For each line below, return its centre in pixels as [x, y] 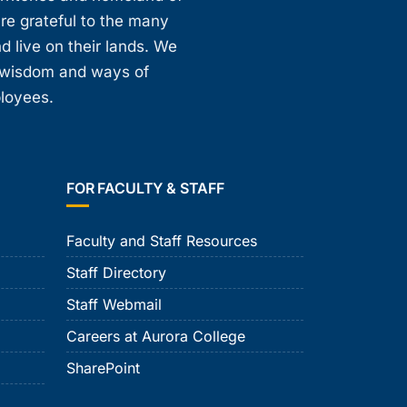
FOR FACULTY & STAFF [145, 189]
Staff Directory [116, 273]
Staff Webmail [114, 305]
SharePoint [103, 368]
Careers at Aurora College [156, 337]
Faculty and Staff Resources [162, 241]
